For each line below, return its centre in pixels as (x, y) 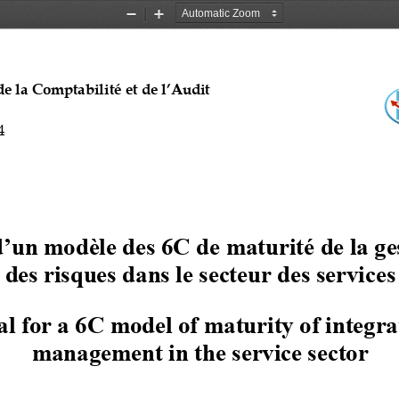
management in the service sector (200, 350)
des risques (61, 272)
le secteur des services (285, 272)
